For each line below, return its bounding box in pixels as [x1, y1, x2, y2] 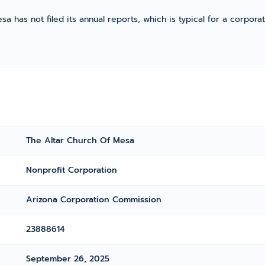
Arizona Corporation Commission [26, 193, 162, 206]
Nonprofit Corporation [26, 164, 118, 176]
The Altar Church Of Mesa [26, 134, 135, 147]
